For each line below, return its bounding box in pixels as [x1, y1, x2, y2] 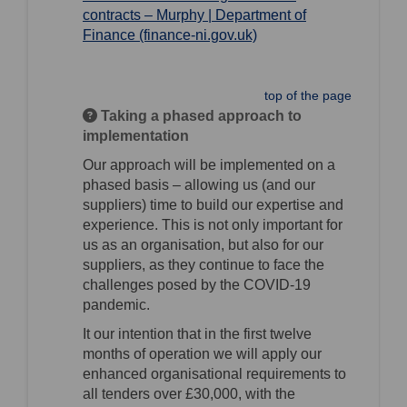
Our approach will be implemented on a [83, 157, 335, 174]
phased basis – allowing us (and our [83, 177, 315, 194]
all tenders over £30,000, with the [83, 386, 295, 402]
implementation [83, 128, 189, 144]
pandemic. [83, 297, 157, 313]
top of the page [264, 88, 352, 104]
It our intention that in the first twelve [83, 326, 312, 342]
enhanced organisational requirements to [83, 366, 346, 382]
